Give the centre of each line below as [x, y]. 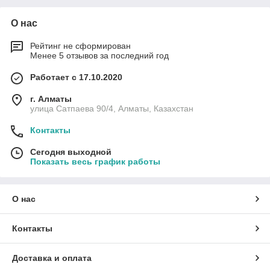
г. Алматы [51, 99]
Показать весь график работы [95, 162]
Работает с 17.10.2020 [76, 77]
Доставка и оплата [52, 258]
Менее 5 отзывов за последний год [99, 56]
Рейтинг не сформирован [80, 46]
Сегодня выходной [71, 152]
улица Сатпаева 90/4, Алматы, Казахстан [112, 109]
